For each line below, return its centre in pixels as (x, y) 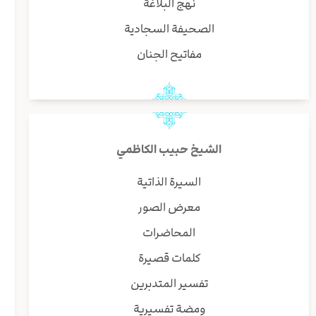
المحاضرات (169, 233)
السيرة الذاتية (169, 182)
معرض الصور (169, 208)
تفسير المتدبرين (169, 284)
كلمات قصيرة (169, 259)
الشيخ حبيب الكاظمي (169, 150)
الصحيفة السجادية (169, 29)
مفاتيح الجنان (169, 55)
